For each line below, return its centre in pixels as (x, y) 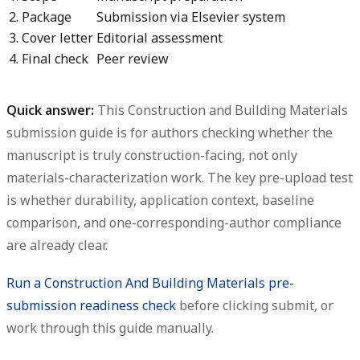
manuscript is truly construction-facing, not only (152, 155)
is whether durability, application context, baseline (160, 200)
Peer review (133, 58)
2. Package (40, 16)
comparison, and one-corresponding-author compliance (174, 222)
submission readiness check (91, 305)
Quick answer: (50, 110)
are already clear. (57, 245)
